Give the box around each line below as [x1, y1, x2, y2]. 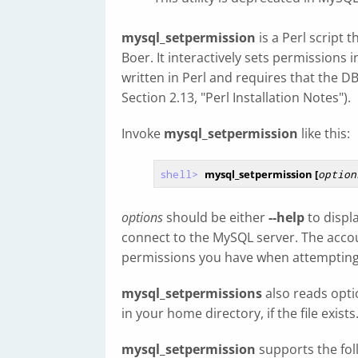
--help [268, 209, 304, 226]
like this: [298, 125, 350, 142]
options [121, 209, 163, 226]
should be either [163, 209, 268, 226]
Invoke [121, 125, 164, 142]
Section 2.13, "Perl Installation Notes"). [121, 89, 351, 106]
